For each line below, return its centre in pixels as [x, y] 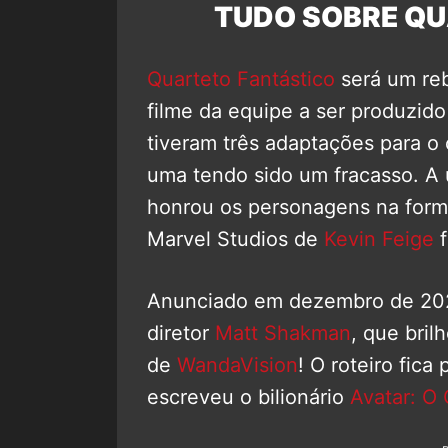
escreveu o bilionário [248, 396]
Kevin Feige [379, 238]
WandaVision [237, 364]
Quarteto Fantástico [241, 78]
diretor [181, 332]
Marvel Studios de [235, 238]
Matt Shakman [283, 332]
